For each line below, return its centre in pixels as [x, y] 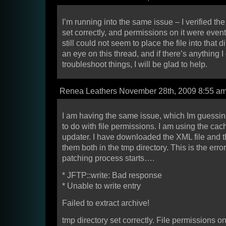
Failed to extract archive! [106, 203]
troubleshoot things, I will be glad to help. [135, 65]
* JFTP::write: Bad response [112, 176]
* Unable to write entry [101, 186]
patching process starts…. [108, 158]
